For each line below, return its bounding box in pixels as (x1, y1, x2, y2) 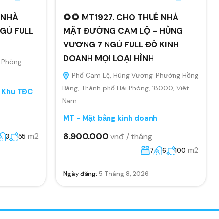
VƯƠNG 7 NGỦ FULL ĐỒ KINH (63, 39, 179, 50)
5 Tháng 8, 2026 (98, 169, 149, 178)
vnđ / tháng (110, 131, 152, 142)
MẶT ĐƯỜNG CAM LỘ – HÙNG (63, 25, 183, 36)
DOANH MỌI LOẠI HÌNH (63, 52, 154, 64)
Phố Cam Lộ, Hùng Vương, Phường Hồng (69, 70, 198, 80)
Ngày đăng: (63, 169, 99, 178)
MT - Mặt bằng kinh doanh (63, 113, 157, 123)
